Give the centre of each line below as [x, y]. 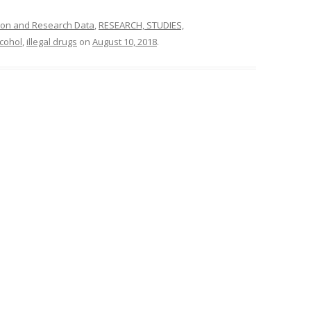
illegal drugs [52, 42]
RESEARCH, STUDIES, [141, 25]
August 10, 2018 [125, 42]
